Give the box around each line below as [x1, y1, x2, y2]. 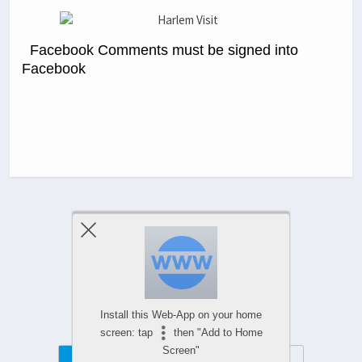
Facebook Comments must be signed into [30, 41, 298, 58]
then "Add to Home [170, 326, 263, 339]
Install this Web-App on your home [100, 309, 262, 321]
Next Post [198, 213, 254, 228]
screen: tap [99, 326, 156, 339]
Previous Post [108, 213, 188, 228]
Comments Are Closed [124, 276, 238, 292]
